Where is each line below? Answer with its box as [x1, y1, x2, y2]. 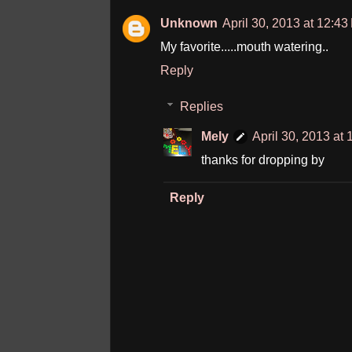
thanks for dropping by [201, 153, 324, 167]
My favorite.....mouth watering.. [160, 40, 328, 53]
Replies [179, 100, 223, 113]
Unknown [160, 16, 218, 30]
